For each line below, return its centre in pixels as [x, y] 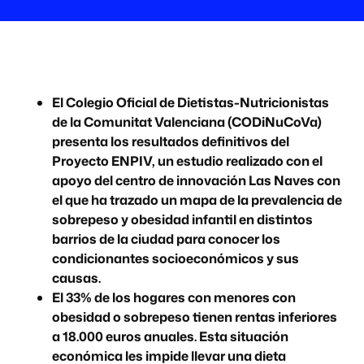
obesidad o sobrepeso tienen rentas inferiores [195, 317]
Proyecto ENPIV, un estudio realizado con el [187, 161]
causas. [76, 278]
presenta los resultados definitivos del [171, 142]
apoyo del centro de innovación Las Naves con [196, 181]
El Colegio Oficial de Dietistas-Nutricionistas [191, 103]
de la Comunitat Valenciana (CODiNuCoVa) [187, 122]
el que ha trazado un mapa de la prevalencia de [197, 200]
